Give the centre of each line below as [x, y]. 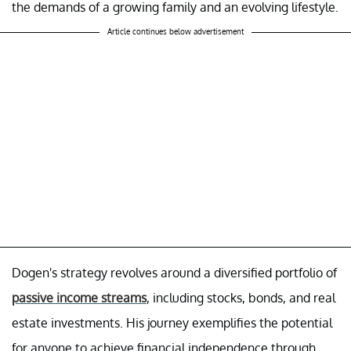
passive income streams [79, 297]
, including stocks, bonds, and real [241, 297]
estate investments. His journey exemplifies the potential [172, 322]
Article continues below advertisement [175, 31]
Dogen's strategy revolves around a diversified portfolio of [174, 272]
